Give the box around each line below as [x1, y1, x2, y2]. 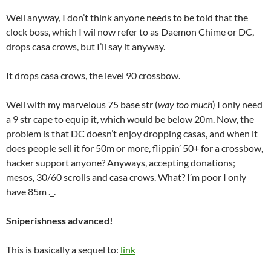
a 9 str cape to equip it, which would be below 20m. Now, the [6, 113, 254, 125]
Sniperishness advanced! [6, 215, 113, 226]
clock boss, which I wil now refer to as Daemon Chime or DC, [6, 26, 254, 38]
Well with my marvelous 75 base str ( [6, 99, 158, 110]
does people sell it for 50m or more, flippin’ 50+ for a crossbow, [6, 142, 263, 154]
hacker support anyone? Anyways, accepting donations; [6, 157, 235, 168]
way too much [158, 99, 212, 110]
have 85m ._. [6, 186, 56, 197]
